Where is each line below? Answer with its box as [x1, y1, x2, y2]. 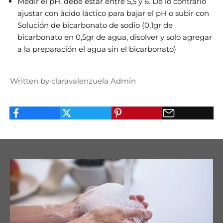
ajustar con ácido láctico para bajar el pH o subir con [17, 8, 209, 18]
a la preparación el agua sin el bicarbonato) [17, 44, 176, 54]
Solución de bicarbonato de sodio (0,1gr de [17, 20, 173, 30]
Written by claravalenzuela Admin [10, 76, 136, 86]
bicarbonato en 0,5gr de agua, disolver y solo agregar [17, 32, 212, 42]
